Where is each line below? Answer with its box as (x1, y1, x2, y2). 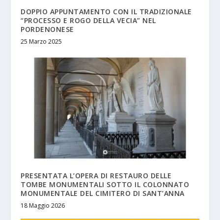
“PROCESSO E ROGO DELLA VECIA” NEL (21, 16, 156, 26)
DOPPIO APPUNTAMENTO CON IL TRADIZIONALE (21, 7, 192, 17)
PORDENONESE (21, 25, 74, 34)
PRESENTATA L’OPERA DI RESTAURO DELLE (21, 171, 172, 181)
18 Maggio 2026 (21, 201, 65, 210)
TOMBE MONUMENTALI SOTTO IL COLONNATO (21, 180, 190, 190)
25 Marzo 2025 (21, 37, 62, 46)
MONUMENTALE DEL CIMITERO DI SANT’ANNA (21, 189, 185, 198)
